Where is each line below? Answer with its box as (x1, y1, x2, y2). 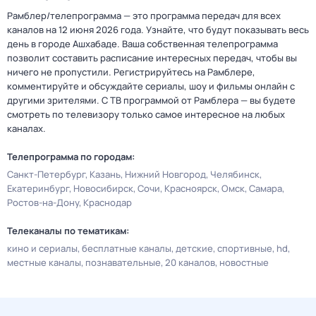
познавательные (85, 256, 161, 269)
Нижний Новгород (125, 168, 206, 181)
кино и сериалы (7, 242, 78, 255)
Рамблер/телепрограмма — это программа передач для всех (7, 9, 281, 22)
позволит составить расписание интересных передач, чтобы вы (7, 51, 297, 64)
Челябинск (210, 168, 260, 181)
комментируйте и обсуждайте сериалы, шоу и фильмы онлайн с (7, 80, 295, 92)
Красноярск (164, 182, 217, 195)
